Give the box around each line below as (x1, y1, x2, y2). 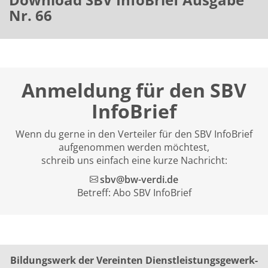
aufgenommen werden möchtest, (59, 140, 209, 154)
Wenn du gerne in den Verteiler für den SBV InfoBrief (16, 127, 252, 141)
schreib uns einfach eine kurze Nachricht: (41, 153, 227, 167)
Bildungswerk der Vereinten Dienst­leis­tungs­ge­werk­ (10, 253, 258, 267)
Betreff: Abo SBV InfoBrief (77, 185, 191, 199)
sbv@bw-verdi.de (100, 172, 179, 186)
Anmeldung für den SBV (22, 77, 246, 103)
